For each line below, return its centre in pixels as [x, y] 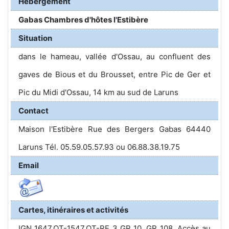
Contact [33, 111]
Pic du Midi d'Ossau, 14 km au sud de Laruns [98, 92]
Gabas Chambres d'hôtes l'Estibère [83, 20]
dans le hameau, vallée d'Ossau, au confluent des [114, 56]
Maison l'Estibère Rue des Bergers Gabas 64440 [114, 129]
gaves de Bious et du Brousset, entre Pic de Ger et [114, 74]
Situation [35, 38]
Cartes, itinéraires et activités [73, 210]
